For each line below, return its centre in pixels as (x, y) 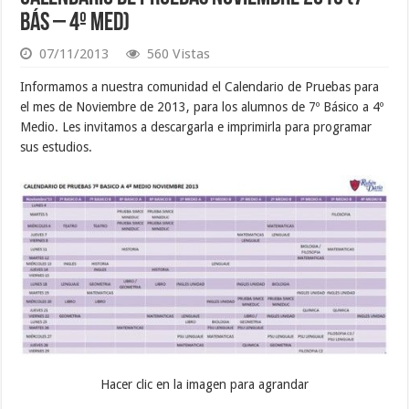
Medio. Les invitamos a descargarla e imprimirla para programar (196, 127)
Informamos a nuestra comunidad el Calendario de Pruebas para (200, 87)
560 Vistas (179, 54)
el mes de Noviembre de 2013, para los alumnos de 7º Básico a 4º (202, 107)
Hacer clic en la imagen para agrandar (204, 385)
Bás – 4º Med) (75, 24)
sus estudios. (57, 147)
